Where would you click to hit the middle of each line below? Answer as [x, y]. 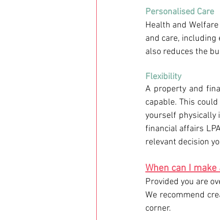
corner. [158, 208]
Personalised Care [181, 12]
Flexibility [163, 77]
